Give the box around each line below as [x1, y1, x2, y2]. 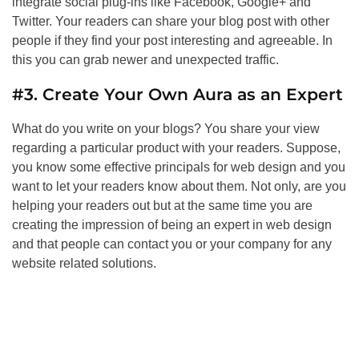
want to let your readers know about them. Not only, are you [12, 179, 346, 194]
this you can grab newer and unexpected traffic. [12, 53, 279, 67]
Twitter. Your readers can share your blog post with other [12, 14, 329, 29]
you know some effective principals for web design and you [12, 160, 345, 175]
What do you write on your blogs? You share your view [12, 122, 320, 136]
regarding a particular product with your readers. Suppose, [12, 141, 341, 155]
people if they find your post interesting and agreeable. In [12, 34, 333, 48]
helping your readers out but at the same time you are [12, 199, 313, 213]
